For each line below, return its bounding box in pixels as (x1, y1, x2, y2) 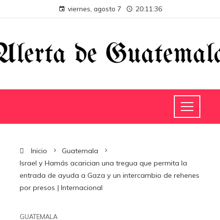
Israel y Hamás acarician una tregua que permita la (20, 159, 187, 168)
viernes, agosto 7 (67, 4, 121, 13)
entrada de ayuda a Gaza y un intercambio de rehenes (20, 171, 199, 180)
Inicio (29, 146, 47, 156)
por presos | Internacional (20, 183, 103, 192)
